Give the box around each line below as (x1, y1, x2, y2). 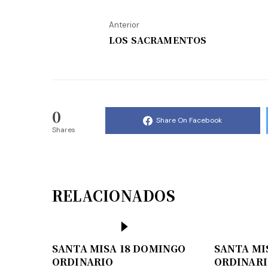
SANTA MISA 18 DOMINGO (52, 241, 186, 255)
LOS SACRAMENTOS (109, 33, 207, 46)
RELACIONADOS (52, 184, 175, 206)
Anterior (109, 19, 139, 30)
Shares (52, 124, 75, 135)
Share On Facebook (156, 115, 223, 126)
